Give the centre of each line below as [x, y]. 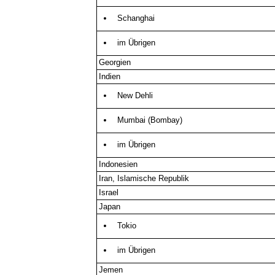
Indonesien [118, 165]
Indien [110, 77]
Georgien [115, 63]
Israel [109, 193]
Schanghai [136, 18]
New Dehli [135, 95]
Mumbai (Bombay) [149, 120]
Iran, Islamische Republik [144, 179]
